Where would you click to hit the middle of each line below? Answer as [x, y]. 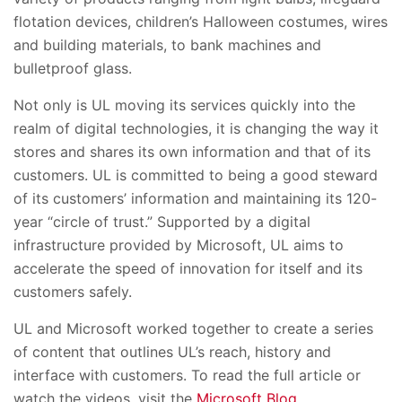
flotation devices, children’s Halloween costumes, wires [201, 22]
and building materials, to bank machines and [167, 45]
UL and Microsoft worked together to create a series [193, 329]
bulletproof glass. [73, 69]
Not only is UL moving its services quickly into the [184, 105]
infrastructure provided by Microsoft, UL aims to [179, 245]
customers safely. [73, 292]
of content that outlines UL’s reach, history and [172, 352]
